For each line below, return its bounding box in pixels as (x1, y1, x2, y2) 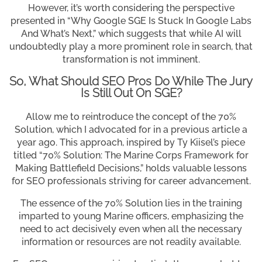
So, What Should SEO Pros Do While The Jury (9, 74, 253, 89)
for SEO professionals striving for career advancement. (11, 175, 251, 187)
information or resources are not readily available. (21, 236, 241, 248)
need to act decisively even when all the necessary (20, 223, 242, 235)
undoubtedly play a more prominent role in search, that (9, 41, 253, 53)
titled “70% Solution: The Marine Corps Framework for (13, 150, 249, 161)
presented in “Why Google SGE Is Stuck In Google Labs (11, 15, 251, 27)
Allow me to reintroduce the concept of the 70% (26, 111, 236, 123)
